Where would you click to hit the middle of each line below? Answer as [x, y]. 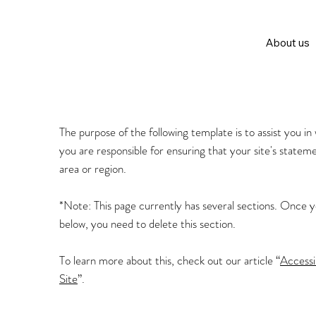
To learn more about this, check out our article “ [170, 260]
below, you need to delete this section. [147, 224]
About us [288, 43]
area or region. [93, 169]
